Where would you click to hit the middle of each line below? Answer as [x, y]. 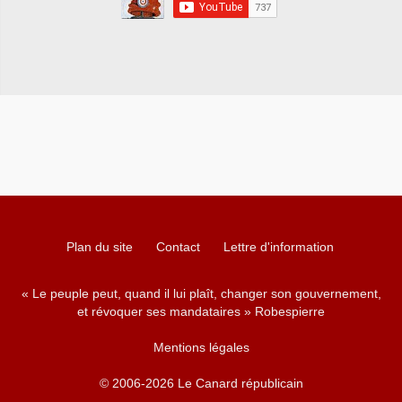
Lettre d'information [279, 246]
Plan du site [100, 246]
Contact [178, 246]
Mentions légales [201, 347]
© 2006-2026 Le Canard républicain [201, 383]
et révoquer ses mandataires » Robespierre [201, 311]
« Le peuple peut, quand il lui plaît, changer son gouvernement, [201, 293]
